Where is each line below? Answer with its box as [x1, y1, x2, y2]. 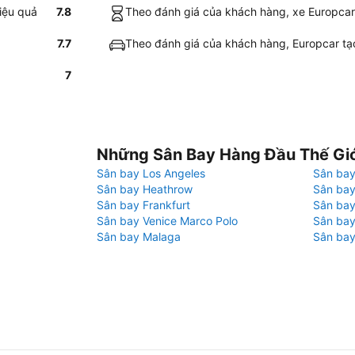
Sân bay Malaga [97, 230, 181, 243]
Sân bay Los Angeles [97, 166, 205, 180]
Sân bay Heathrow [97, 182, 193, 196]
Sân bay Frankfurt [97, 198, 190, 212]
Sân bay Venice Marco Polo [97, 214, 238, 227]
